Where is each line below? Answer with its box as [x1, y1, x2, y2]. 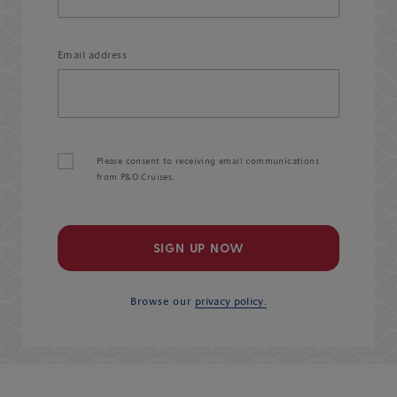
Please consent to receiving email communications [96, 156, 319, 167]
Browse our [130, 295, 196, 308]
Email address [57, 49, 128, 62]
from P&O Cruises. [96, 172, 175, 183]
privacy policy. [195, 295, 267, 308]
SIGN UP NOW [152, 240, 245, 256]
